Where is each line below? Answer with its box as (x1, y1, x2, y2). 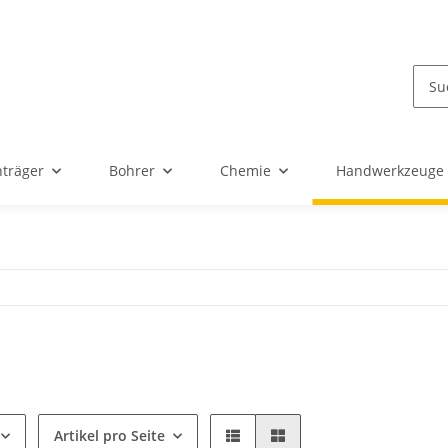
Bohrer (109, 161, 155, 181)
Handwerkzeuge (336, 161, 444, 181)
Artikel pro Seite (54, 426, 165, 446)
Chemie (220, 161, 271, 181)
